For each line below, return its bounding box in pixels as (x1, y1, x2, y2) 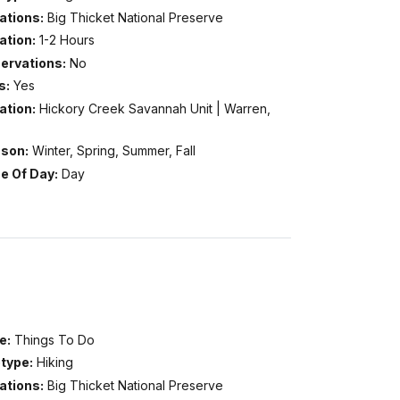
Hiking (36, 354, 73, 371)
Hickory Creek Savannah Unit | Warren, (38, 100, 271, 116)
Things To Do (13, 331, 95, 347)
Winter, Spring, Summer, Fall (31, 143, 196, 159)
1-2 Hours (38, 32, 95, 48)
